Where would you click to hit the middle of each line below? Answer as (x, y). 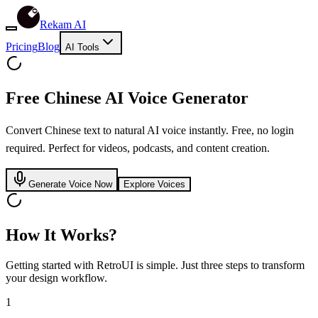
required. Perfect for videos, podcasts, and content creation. (138, 148)
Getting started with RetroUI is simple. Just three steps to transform (155, 265)
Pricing (22, 46)
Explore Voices (154, 184)
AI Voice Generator (175, 98)
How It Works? (61, 235)
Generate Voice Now (70, 184)
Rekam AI (63, 24)
